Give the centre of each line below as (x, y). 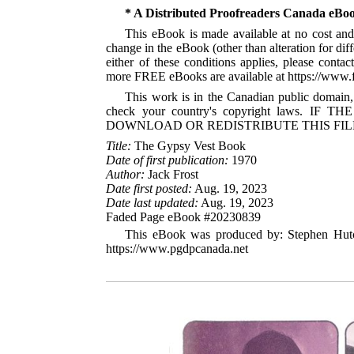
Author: (126, 174)
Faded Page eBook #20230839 (184, 217)
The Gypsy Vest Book (189, 146)
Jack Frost (172, 174)
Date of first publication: (168, 160)
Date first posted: (149, 188)
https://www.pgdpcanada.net (177, 249)
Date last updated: (153, 203)
